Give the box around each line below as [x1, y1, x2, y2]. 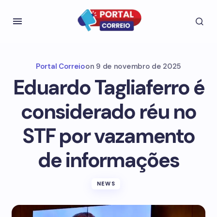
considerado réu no [21, 98, 196, 125]
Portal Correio [36, 62, 85, 71]
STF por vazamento [22, 123, 195, 149]
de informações [38, 147, 179, 173]
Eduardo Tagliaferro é [13, 74, 204, 101]
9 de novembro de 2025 [96, 62, 181, 71]
